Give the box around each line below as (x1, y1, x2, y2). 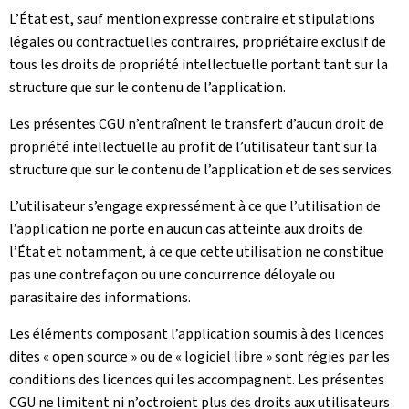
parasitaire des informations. (9, 288, 191, 307)
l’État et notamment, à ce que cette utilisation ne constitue (9, 242, 383, 261)
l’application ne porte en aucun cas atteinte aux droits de (9, 219, 362, 238)
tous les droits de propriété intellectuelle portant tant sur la (9, 55, 388, 74)
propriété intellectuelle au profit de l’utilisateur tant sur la (9, 137, 377, 156)
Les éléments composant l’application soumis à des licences (9, 324, 384, 343)
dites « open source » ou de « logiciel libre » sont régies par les (9, 347, 390, 366)
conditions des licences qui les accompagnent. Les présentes (9, 370, 384, 389)
